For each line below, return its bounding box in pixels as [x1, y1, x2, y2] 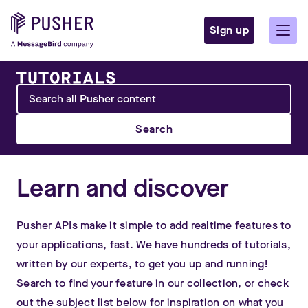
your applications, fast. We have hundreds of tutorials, [16, 237, 291, 252]
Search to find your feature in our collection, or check [16, 276, 289, 290]
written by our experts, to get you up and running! [16, 256, 269, 271]
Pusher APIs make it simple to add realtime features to [16, 218, 291, 232]
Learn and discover [16, 172, 230, 205]
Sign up [209, 23, 249, 37]
